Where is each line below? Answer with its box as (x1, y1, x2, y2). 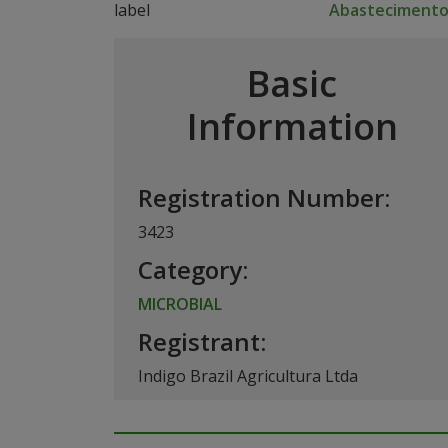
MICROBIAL (138, 293, 222, 315)
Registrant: (138, 325, 266, 358)
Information (186, 102, 398, 151)
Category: (138, 253, 248, 286)
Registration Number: (138, 181, 390, 214)
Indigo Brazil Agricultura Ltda (138, 365, 358, 387)
